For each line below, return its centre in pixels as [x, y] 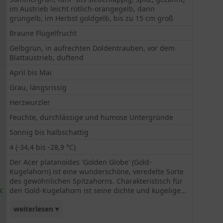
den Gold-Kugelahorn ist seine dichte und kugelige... [98, 190]
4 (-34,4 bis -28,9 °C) [43, 147]
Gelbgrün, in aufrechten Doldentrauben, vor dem [92, 48]
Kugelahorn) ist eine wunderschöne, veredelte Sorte [97, 171]
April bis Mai [31, 72]
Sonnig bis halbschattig [49, 132]
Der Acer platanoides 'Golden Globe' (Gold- [81, 162]
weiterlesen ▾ [36, 209]
